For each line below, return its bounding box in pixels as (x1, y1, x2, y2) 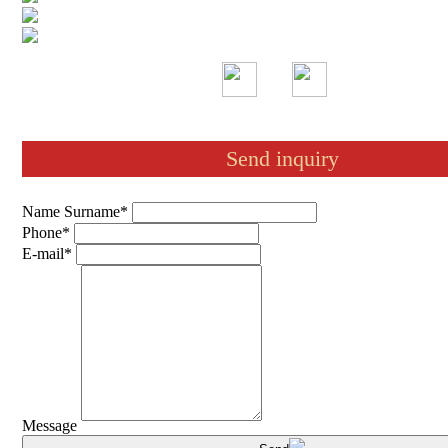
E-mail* (22, 245, 72, 262)
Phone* (22, 224, 70, 241)
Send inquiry (225, 146, 339, 171)
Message (22, 417, 77, 434)
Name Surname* (22, 203, 128, 220)
